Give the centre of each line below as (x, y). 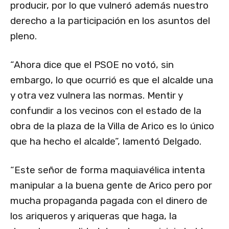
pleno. (24, 36)
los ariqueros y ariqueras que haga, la (94, 216)
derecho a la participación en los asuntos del (110, 21)
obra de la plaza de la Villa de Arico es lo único (112, 126)
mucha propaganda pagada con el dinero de (109, 201)
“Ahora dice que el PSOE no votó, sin (92, 65)
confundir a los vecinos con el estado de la (106, 111)
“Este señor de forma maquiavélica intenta (108, 170)
